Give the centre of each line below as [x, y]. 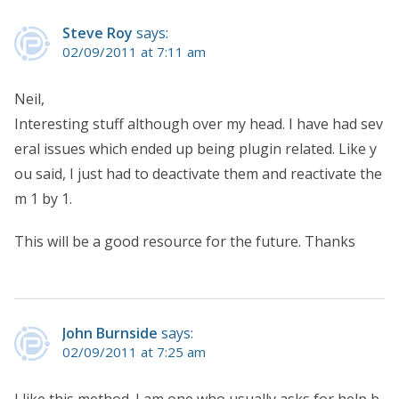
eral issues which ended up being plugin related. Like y [195, 148]
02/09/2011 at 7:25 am [134, 351]
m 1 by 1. [43, 198]
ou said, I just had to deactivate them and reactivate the [198, 173]
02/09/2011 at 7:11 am [134, 51]
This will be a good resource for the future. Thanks [185, 241]
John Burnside [110, 333]
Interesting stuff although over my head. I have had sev [199, 123]
